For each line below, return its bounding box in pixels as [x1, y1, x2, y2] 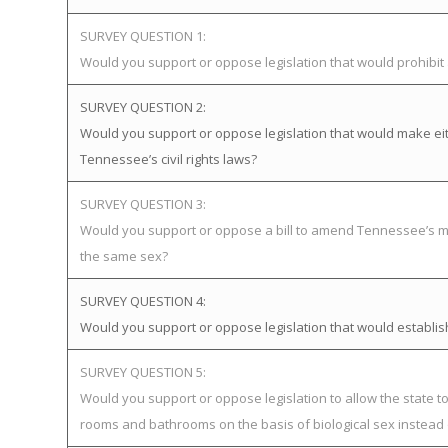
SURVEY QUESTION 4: [80, 292, 206, 310]
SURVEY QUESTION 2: [80, 98, 206, 116]
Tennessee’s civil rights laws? [80, 150, 257, 168]
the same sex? [80, 247, 168, 265]
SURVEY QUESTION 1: [80, 27, 206, 45]
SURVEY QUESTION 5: [80, 363, 206, 381]
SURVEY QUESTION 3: [80, 195, 206, 213]
